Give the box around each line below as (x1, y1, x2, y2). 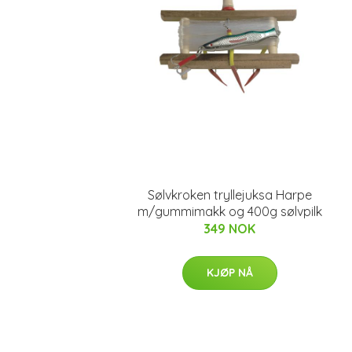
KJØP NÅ (206, 266, 253, 280)
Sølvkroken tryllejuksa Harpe (147, 187, 312, 203)
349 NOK (203, 221, 255, 236)
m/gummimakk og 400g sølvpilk (137, 203, 322, 219)
